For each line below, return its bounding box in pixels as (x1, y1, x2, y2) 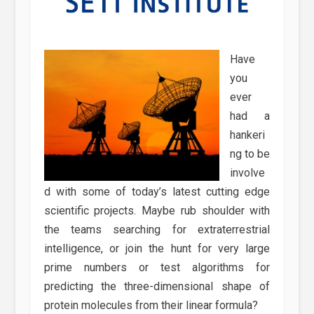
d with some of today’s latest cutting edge (43, 184, 271, 198)
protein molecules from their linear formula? (43, 298, 258, 312)
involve (229, 165, 265, 179)
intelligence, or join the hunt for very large (43, 241, 271, 255)
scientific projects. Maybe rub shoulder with (43, 203, 271, 217)
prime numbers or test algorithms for (43, 260, 271, 274)
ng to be (229, 146, 271, 161)
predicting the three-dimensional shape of (43, 279, 271, 293)
